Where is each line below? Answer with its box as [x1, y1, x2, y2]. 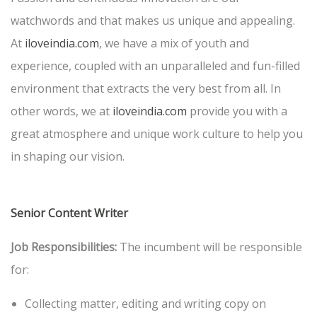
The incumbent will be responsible [117, 239, 302, 255]
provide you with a [187, 103, 287, 120]
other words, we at [11, 103, 113, 120]
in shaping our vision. [11, 149, 125, 165]
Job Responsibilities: [11, 239, 117, 255]
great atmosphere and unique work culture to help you [11, 126, 303, 142]
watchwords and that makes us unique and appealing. [11, 13, 295, 29]
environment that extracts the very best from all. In [11, 81, 281, 97]
